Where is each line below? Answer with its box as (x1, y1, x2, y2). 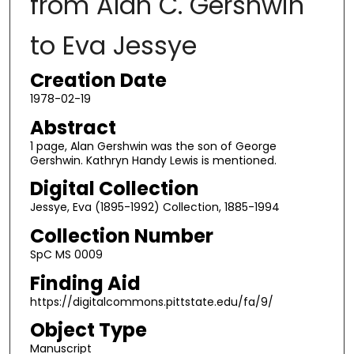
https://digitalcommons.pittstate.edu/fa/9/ (29, 293, 273, 310)
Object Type (29, 317, 147, 344)
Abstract (29, 114, 116, 141)
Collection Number (29, 222, 213, 249)
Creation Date (29, 67, 167, 94)
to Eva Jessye (29, 28, 197, 64)
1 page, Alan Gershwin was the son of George (29, 137, 277, 154)
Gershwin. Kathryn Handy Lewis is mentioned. (29, 152, 277, 168)
